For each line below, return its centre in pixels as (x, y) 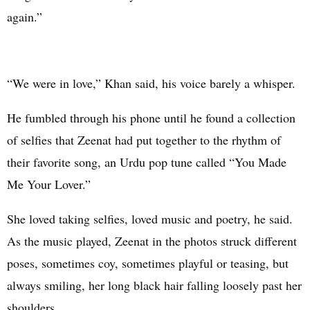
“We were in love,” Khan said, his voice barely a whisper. (151, 83)
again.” (25, 16)
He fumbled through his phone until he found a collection (151, 117)
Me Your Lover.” (49, 184)
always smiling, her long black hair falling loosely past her (154, 285)
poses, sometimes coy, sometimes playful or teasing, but (148, 263)
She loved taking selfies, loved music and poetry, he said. (150, 218)
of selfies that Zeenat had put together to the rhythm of (144, 139)
